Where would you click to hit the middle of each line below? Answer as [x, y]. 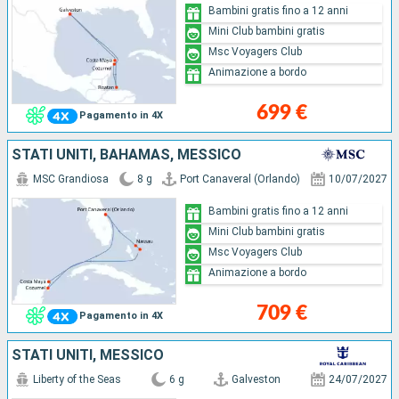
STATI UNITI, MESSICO [88, 355]
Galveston [256, 380]
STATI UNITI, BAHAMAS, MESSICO [126, 155]
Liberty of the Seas [77, 380]
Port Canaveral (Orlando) [240, 179]
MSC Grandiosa [71, 179]
